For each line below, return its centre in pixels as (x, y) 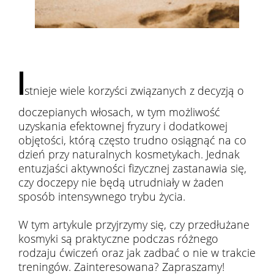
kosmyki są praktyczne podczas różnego (118, 239)
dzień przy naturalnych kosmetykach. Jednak (129, 154)
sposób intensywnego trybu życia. (102, 196)
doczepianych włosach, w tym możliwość (119, 112)
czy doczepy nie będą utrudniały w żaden (121, 182)
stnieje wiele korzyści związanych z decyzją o (134, 91)
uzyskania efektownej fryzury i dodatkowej (123, 126)
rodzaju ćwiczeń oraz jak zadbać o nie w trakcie (137, 253)
